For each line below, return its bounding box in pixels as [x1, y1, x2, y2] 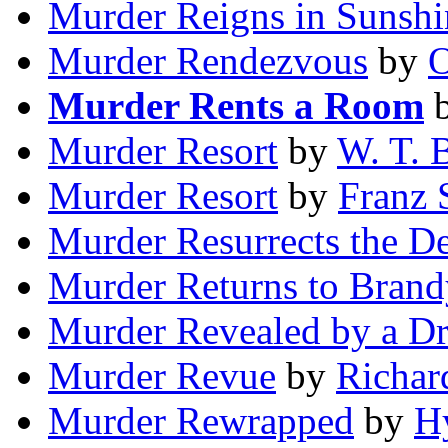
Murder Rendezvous [48, 39, 368, 83]
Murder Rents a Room [48, 84, 424, 128]
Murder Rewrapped [48, 399, 354, 443]
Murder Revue [48, 354, 276, 398]
